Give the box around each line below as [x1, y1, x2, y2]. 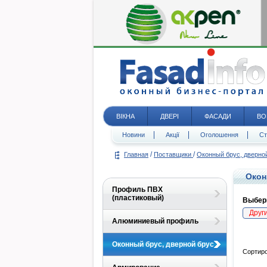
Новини [122, 131, 145, 138]
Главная [124, 151, 148, 158]
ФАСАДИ [204, 113, 231, 120]
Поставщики [154, 151, 193, 158]
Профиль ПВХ [112, 185, 163, 194]
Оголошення [200, 131, 238, 138]
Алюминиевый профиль [112, 217, 198, 225]
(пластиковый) [112, 194, 164, 202]
